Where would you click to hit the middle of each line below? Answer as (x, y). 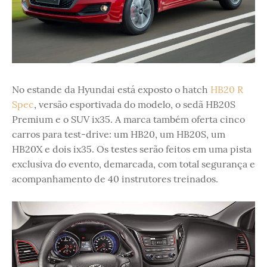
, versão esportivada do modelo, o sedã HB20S (135, 104)
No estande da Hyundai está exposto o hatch (111, 89)
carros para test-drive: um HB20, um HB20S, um (119, 134)
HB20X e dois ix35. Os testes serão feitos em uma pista (132, 149)
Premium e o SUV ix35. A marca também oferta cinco (128, 119)
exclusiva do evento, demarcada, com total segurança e (133, 164)
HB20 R (227, 89)
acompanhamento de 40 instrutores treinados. (115, 179)
